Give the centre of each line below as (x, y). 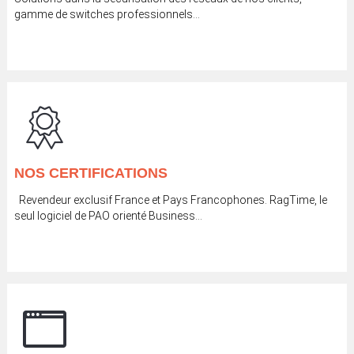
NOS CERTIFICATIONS (90, 173)
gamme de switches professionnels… (107, 15)
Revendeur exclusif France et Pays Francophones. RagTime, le (170, 200)
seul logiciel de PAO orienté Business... (108, 216)
